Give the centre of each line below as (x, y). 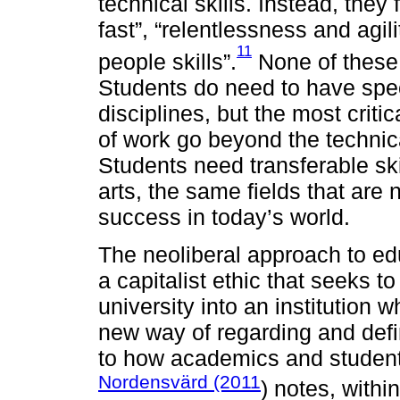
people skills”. (167, 61)
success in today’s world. (224, 217)
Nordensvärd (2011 (179, 381)
